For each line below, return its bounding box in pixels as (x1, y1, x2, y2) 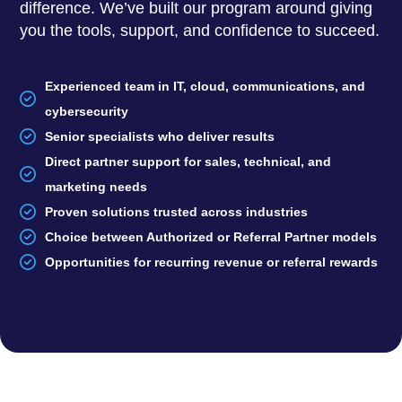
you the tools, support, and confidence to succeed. (20, 22, 380, 40)
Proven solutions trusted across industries (44, 204, 308, 219)
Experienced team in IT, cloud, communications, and (44, 78, 365, 93)
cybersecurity (44, 103, 128, 118)
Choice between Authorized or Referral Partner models (44, 229, 377, 244)
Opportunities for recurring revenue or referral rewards (44, 254, 378, 269)
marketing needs (44, 179, 147, 194)
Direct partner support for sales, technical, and (44, 153, 331, 169)
